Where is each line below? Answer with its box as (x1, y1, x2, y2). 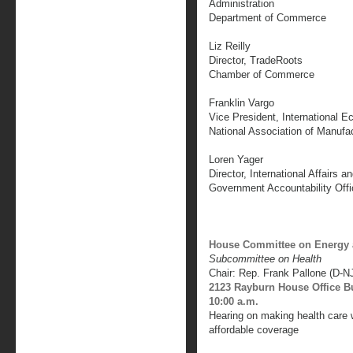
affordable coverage (209, 324, 299, 336)
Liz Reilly (209, 40, 251, 52)
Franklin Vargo (209, 97, 274, 109)
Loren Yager (209, 154, 263, 165)
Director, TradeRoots (209, 54, 303, 66)
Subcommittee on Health (209, 253, 321, 265)
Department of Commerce (209, 12, 326, 24)
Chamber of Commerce (209, 69, 314, 80)
